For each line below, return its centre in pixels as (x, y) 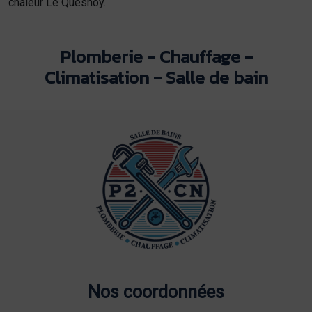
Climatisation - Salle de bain (156, 77)
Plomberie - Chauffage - (156, 56)
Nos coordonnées (156, 292)
